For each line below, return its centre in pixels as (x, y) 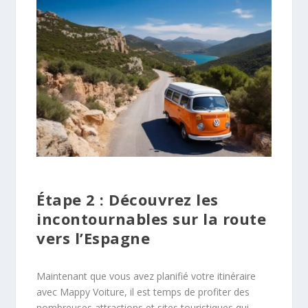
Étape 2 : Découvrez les (128, 200)
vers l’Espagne (93, 238)
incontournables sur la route (152, 219)
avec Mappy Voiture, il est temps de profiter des (143, 292)
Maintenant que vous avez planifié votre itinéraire (146, 276)
